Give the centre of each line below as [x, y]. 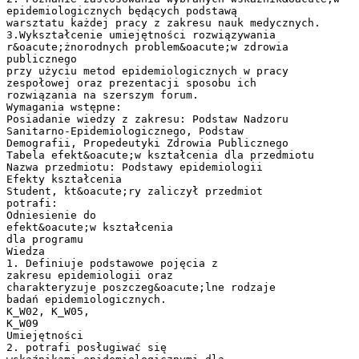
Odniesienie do [51, 215]
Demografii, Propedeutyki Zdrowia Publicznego [147, 143]
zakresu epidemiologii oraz [90, 275]
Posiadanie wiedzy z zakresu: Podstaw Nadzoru [147, 119]
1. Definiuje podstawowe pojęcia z [112, 263]
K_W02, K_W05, [48, 311]
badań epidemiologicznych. [87, 299]
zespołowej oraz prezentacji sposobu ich [131, 83]
